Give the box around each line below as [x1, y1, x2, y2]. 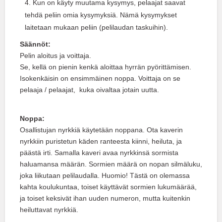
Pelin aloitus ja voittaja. [20, 52, 91, 60]
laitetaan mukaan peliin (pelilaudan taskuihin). [25, 23, 168, 32]
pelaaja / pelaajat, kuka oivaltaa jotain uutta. [20, 86, 159, 94]
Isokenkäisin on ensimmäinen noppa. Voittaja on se [20, 74, 180, 83]
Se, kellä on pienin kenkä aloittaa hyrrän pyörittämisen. [20, 63, 191, 71]
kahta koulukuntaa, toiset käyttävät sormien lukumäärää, [20, 183, 197, 191]
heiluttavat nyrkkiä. [20, 206, 78, 214]
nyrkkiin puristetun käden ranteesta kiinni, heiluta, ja [20, 137, 182, 146]
